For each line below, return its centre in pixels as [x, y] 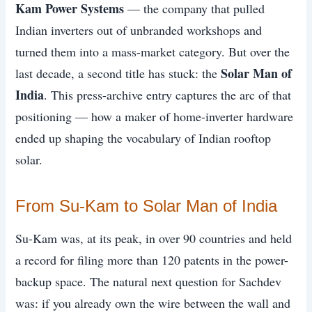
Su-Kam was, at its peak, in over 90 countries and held [154, 238]
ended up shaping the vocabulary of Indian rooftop [143, 138]
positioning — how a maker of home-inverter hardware [155, 116]
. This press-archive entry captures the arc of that [168, 94]
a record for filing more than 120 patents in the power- [152, 259]
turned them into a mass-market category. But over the [153, 51]
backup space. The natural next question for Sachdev [149, 281]
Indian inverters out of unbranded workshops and [139, 30]
